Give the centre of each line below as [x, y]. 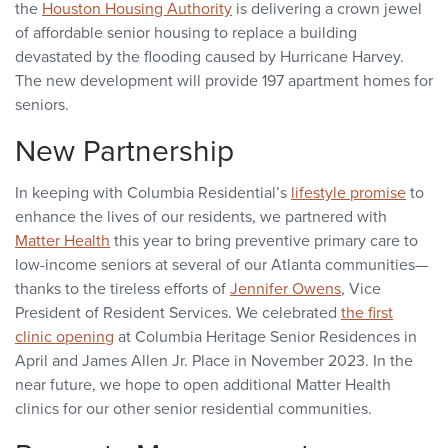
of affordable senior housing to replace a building [186, 32]
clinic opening [64, 336]
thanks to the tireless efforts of [122, 288]
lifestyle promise [348, 192]
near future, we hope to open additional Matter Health [203, 384]
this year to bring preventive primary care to [264, 240]
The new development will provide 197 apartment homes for [224, 80]
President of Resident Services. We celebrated [178, 312]
